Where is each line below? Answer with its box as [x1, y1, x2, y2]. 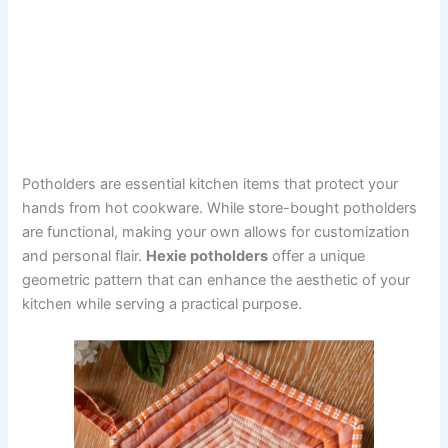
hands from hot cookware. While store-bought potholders [22, 199, 418, 218]
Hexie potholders [146, 247, 269, 266]
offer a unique [268, 247, 366, 266]
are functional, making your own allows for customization [22, 223, 411, 242]
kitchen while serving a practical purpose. [22, 295, 303, 314]
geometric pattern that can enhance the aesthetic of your [22, 271, 411, 290]
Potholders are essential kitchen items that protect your [22, 175, 399, 194]
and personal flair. [22, 247, 147, 266]
